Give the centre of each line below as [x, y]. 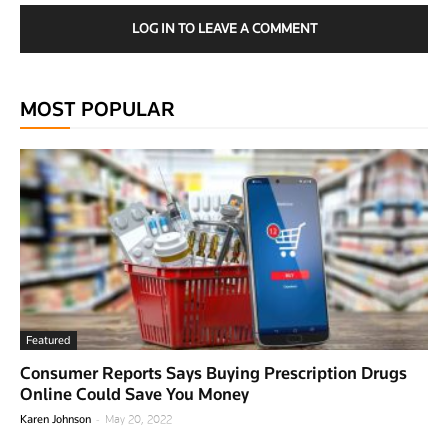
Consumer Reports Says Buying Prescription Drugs [213, 373]
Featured [48, 340]
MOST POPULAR [97, 108]
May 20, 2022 [138, 419]
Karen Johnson [55, 419]
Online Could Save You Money [134, 394]
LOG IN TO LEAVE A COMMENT [224, 27]
